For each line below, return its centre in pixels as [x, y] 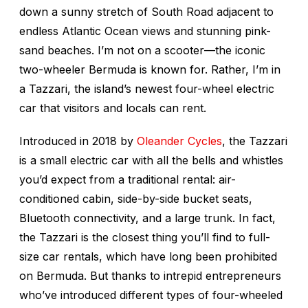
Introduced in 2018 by [78, 141]
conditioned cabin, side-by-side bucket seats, [136, 199]
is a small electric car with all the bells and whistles [151, 161]
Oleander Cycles [179, 141]
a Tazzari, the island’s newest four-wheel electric [147, 89]
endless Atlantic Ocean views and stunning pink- [145, 31]
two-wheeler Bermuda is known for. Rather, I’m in [150, 70]
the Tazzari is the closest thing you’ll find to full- [145, 238]
